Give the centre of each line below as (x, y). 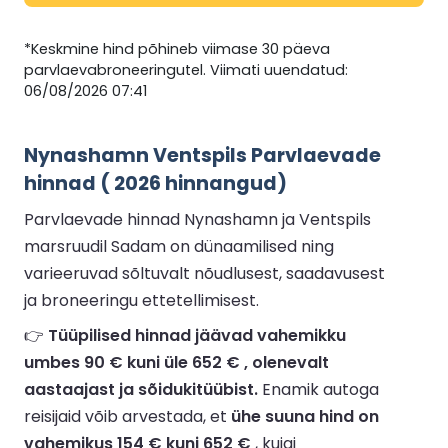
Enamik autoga (318, 389)
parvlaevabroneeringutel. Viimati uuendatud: (186, 69)
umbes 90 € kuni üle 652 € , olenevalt (176, 362)
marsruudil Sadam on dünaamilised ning (179, 246)
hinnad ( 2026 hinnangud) (155, 183)
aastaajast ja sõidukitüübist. (141, 389)
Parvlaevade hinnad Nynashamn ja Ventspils (197, 219)
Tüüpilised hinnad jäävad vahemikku (197, 335)
